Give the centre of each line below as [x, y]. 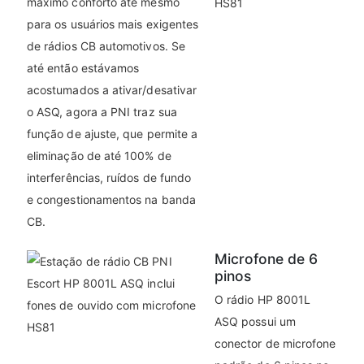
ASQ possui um [255, 322]
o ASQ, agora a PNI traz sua [102, 112]
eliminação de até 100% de [99, 156]
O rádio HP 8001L [263, 300]
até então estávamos [83, 68]
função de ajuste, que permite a [113, 134]
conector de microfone [275, 344]
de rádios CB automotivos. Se [106, 46]
